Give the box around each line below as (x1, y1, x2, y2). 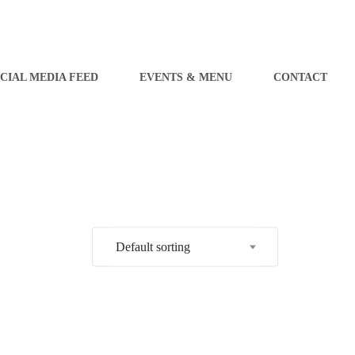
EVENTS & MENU (139, 71, 232, 83)
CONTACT (273, 71, 327, 83)
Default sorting (116, 239, 190, 254)
